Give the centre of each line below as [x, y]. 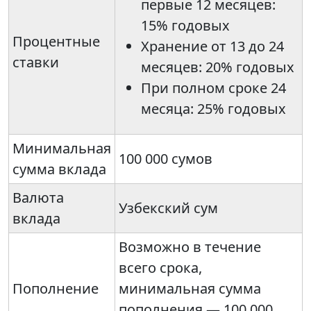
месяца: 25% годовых [213, 109]
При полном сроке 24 [213, 88]
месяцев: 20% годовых [218, 67]
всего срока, [160, 268]
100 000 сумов [166, 159]
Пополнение [56, 289]
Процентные [56, 42]
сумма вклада [59, 169]
